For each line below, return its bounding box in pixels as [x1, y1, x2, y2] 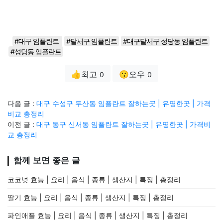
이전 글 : [7, 120, 36, 128]
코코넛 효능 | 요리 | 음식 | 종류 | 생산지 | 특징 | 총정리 [7, 175, 181, 184]
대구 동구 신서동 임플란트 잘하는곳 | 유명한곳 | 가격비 [36, 120, 211, 128]
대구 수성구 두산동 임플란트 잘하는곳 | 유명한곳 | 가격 [36, 99, 211, 108]
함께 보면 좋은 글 [13, 156, 80, 165]
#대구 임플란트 [14, 37, 60, 45]
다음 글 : [7, 99, 36, 108]
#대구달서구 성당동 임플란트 [123, 37, 208, 45]
